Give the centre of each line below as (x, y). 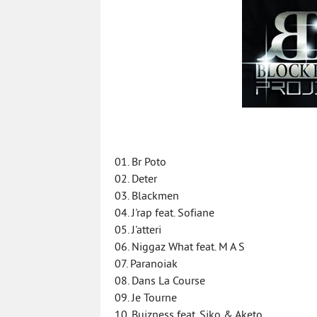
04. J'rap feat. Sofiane (165, 214)
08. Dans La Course (160, 282)
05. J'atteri (138, 231)
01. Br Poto (140, 163)
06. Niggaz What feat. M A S (180, 248)
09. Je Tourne (146, 299)
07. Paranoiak (146, 265)
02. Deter (136, 180)
